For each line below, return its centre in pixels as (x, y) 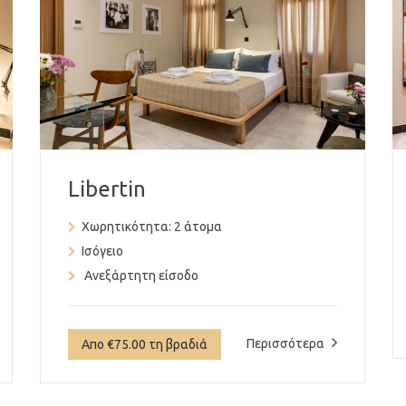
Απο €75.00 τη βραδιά (144, 344)
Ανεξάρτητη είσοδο (140, 275)
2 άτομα (196, 226)
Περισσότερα (287, 343)
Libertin (106, 188)
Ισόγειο (102, 251)
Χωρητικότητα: (126, 226)
